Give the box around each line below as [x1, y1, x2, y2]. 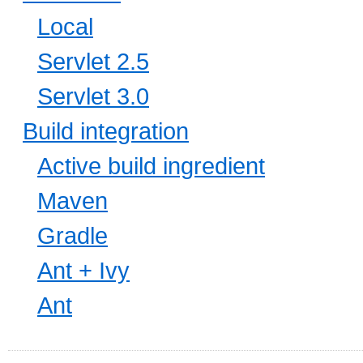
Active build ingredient [37, 152, 265, 180]
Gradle [37, 222, 108, 250]
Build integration [23, 117, 189, 145]
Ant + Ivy [37, 257, 130, 284]
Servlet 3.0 [37, 83, 149, 110]
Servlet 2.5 [37, 48, 149, 75]
